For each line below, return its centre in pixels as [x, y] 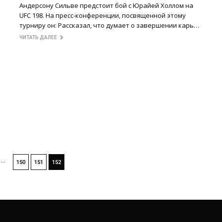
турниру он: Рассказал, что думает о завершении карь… [109, 26]
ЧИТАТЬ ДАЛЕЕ [40, 38]
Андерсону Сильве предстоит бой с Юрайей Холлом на [106, 6]
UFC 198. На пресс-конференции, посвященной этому [103, 16]
